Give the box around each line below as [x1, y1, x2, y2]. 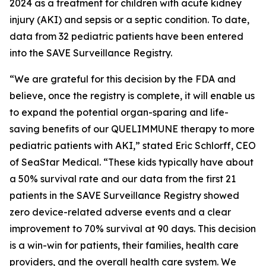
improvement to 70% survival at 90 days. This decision [9, 223, 256, 235]
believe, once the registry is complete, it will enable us [9, 90, 255, 102]
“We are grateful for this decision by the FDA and [9, 73, 236, 85]
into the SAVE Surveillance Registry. [9, 47, 172, 59]
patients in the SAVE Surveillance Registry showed [9, 189, 239, 201]
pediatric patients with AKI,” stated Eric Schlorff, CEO [9, 140, 256, 151]
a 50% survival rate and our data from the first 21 [9, 173, 236, 185]
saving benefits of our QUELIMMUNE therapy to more [9, 123, 255, 135]
